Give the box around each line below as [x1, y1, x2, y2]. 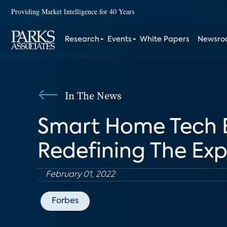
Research [65, 36, 100, 43]
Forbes [52, 197, 79, 205]
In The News [65, 89, 122, 103]
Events [107, 36, 132, 43]
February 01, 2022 [46, 171, 115, 179]
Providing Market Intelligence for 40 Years [11, 6, 134, 16]
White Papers [140, 36, 190, 43]
